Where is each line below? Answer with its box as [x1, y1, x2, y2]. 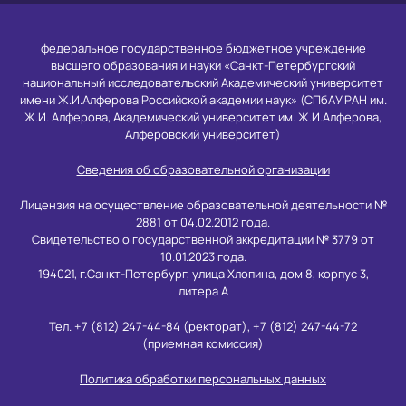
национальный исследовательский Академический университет [23, 74, 383, 91]
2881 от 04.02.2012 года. [136, 214, 270, 230]
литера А [178, 283, 228, 299]
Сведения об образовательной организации [76, 161, 330, 178]
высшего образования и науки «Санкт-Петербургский [51, 57, 355, 73]
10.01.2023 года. [159, 248, 246, 265]
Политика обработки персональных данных [80, 371, 326, 387]
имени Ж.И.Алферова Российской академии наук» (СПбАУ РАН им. [19, 92, 387, 108]
